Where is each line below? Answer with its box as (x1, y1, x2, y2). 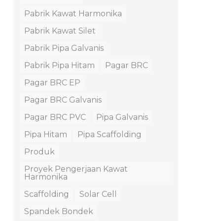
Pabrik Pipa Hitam (24, 61, 95, 71)
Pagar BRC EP (24, 78, 80, 88)
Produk (24, 147, 55, 157)
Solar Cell (79, 189, 117, 199)
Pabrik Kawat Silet (24, 26, 96, 36)
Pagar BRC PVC (24, 112, 86, 122)
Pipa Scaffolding (77, 130, 142, 140)
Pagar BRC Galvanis (24, 95, 102, 105)
